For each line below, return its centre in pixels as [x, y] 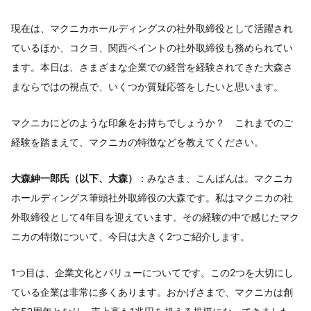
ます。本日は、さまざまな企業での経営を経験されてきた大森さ [152, 67]
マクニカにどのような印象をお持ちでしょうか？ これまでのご [152, 123]
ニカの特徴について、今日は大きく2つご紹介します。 [131, 237]
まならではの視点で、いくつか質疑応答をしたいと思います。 [147, 87]
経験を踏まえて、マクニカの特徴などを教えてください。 [137, 142]
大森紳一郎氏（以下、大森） [74, 178]
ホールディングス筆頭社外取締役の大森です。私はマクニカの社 [152, 198]
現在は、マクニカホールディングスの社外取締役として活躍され [152, 28]
